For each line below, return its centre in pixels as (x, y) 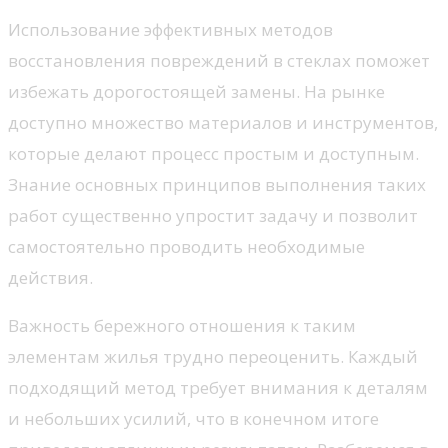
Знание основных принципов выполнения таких (217, 185)
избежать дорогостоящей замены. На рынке (196, 92)
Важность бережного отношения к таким (182, 326)
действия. (50, 278)
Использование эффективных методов (170, 30)
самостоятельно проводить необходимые (186, 247)
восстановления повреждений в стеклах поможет (219, 61)
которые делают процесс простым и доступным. (213, 154)
